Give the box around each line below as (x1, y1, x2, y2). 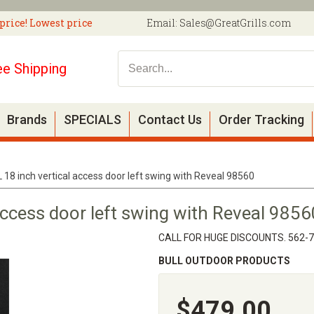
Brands (7, 112, 47, 127)
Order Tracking (219, 112, 304, 127)
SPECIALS (64, 112, 121, 127)
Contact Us (138, 112, 202, 127)
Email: (146, 16, 179, 29)
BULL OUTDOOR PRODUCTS (158, 255, 290, 266)
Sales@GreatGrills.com (179, 16, 291, 29)
